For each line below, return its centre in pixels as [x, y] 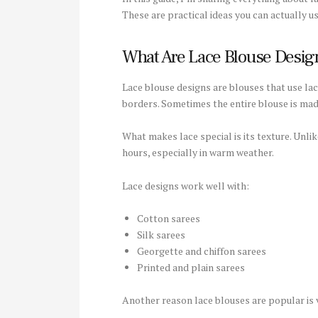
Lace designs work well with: [186, 185]
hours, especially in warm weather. [198, 153]
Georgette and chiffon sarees [202, 251]
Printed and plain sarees [191, 268]
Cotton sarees [169, 219]
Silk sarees [161, 235]
